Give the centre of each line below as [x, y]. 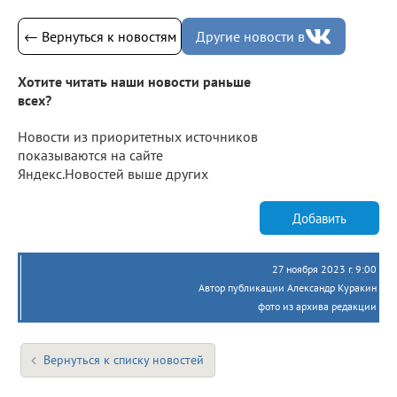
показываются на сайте [90, 156]
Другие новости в [250, 36]
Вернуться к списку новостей [124, 360]
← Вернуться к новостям [100, 36]
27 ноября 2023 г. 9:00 [324, 269]
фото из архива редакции [317, 307]
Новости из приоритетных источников [138, 137]
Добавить [319, 218]
